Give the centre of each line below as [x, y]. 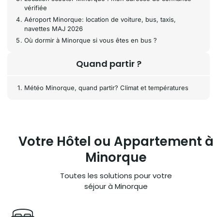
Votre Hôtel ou [66, 141]
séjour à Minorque [116, 186]
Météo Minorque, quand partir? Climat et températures [106, 88]
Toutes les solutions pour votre [116, 176]
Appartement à [163, 141]
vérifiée [36, 8]
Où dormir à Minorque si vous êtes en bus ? [91, 40]
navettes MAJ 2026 [54, 29]
